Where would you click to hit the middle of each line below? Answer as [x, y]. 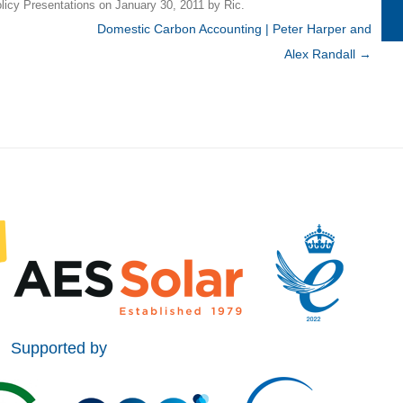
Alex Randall [321, 54]
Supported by [59, 348]
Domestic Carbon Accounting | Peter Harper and [234, 29]
